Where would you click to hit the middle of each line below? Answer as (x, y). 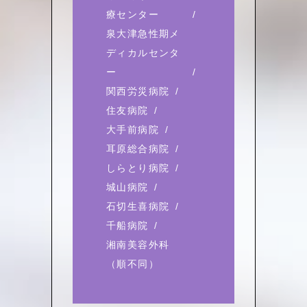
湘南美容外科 (138, 244)
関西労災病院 (138, 91)
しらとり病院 (138, 168)
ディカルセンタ (143, 52)
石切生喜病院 (138, 206)
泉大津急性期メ (143, 33)
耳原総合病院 (138, 148)
